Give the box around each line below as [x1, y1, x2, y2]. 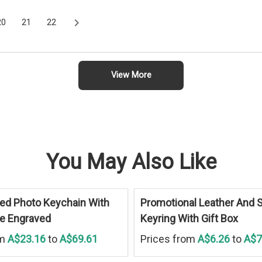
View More [111, 70, 151, 81]
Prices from [140, 232, 198, 245]
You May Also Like [46, 149, 216, 174]
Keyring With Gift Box [140, 212, 238, 225]
